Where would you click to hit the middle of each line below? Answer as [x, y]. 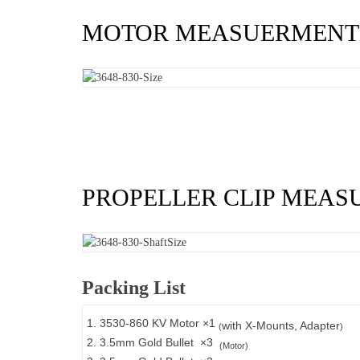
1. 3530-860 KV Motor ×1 [153, 323]
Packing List [134, 288]
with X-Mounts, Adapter [281, 325]
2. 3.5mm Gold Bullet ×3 [153, 342]
